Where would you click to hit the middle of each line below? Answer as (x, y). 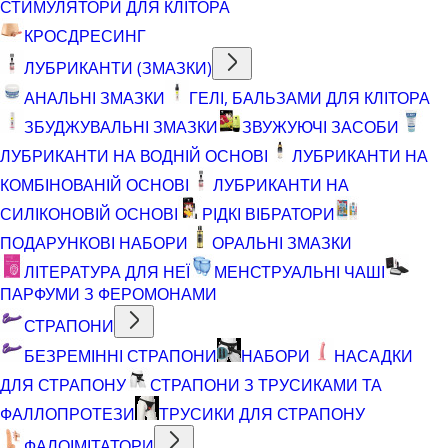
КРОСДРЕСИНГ (85, 35)
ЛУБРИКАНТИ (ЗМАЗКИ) (118, 67)
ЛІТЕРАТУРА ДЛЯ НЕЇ (107, 271)
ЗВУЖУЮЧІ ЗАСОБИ (320, 126)
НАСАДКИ (373, 355)
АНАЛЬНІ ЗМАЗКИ (94, 97)
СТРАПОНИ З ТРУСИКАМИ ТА (266, 384)
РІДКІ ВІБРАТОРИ (268, 213)
